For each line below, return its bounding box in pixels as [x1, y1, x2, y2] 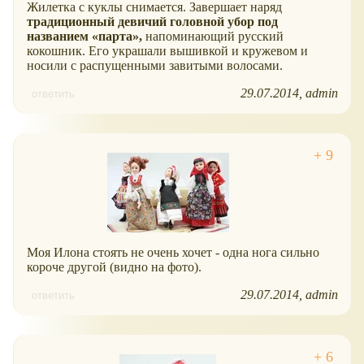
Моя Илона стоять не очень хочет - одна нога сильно [27, 245, 319, 260]
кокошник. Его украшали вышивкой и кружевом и [27, 44, 308, 58]
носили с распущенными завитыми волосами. [27, 58, 283, 73]
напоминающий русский [142, 29, 284, 44]
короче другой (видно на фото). [27, 260, 201, 275]
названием [27, 29, 92, 44]
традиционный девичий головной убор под [27, 15, 278, 29]
